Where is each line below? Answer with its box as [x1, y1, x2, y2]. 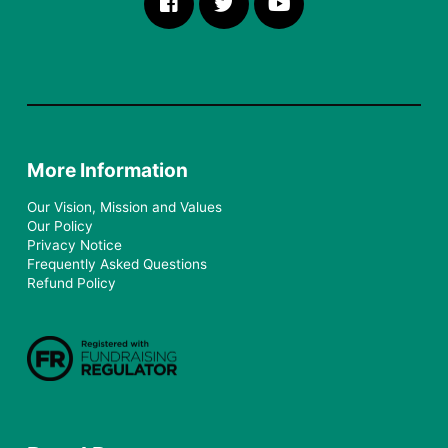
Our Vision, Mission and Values [27, 198, 223, 215]
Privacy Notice [27, 236, 123, 253]
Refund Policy [27, 274, 117, 291]
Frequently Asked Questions [27, 255, 208, 272]
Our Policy [27, 217, 94, 234]
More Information [27, 158, 189, 183]
